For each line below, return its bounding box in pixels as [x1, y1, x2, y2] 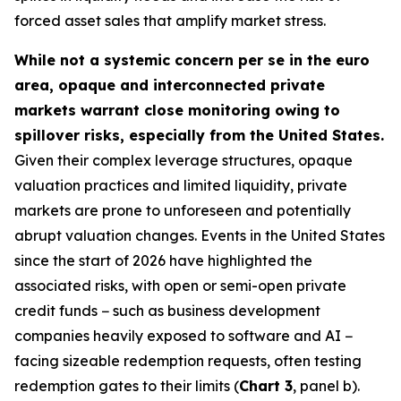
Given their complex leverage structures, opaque [14, 151, 353, 169]
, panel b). [293, 377, 360, 395]
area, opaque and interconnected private [14, 76, 325, 94]
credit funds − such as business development [14, 302, 320, 320]
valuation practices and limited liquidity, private [14, 176, 347, 194]
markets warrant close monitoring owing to [14, 101, 340, 119]
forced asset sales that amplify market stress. [14, 12, 326, 30]
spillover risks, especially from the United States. [14, 126, 384, 144]
